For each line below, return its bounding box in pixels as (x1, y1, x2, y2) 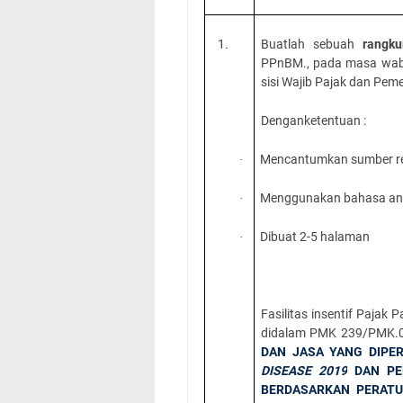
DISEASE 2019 (261, 363, 348, 378)
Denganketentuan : (261, 112, 367, 128)
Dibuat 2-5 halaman (260, 228, 371, 244)
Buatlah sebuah (261, 36, 363, 51)
